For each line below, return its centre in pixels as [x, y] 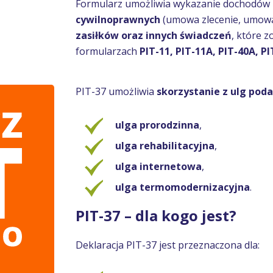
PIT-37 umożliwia [116, 91]
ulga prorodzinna [157, 125]
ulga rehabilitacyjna [165, 146]
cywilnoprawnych [118, 19]
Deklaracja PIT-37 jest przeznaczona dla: [168, 245]
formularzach [108, 51]
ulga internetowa [158, 166]
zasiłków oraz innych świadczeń [154, 35]
